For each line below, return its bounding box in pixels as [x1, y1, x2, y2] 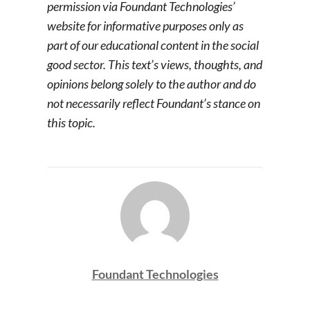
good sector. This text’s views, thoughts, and [47, 57, 262, 73]
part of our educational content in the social [47, 37, 259, 53]
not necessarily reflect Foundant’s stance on [47, 95, 260, 111]
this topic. [47, 115, 95, 131]
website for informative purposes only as [47, 18, 244, 34]
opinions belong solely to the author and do [47, 76, 256, 92]
